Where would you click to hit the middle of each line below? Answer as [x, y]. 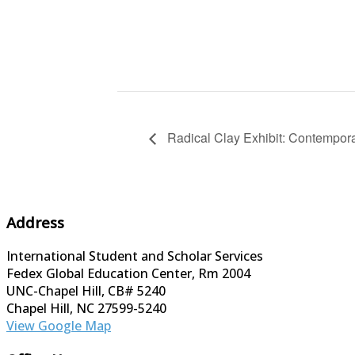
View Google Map [59, 326]
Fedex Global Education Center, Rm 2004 [128, 274]
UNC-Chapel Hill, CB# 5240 [86, 291]
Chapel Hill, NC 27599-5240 [86, 309]
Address [35, 223]
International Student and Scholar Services [135, 256]
